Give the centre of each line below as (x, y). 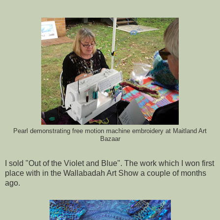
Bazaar (110, 139)
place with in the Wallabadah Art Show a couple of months (106, 173)
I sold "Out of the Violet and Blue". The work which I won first (110, 163)
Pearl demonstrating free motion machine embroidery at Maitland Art (110, 131)
